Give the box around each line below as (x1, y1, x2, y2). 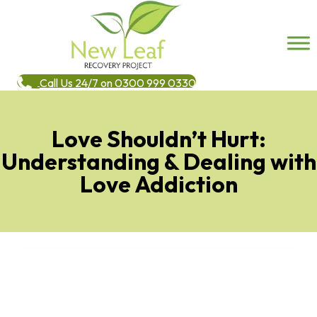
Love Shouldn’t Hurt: (51, 125, 266, 154)
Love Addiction (79, 170, 238, 199)
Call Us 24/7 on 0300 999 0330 (40, 76, 196, 91)
